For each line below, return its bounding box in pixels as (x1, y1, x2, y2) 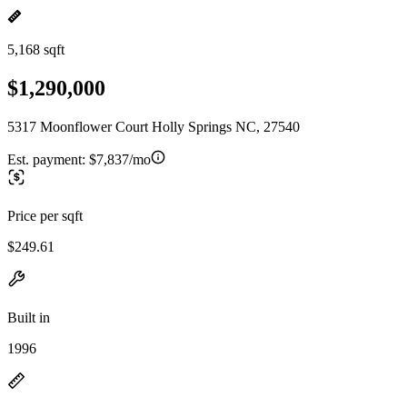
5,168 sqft (7, 42, 65, 57)
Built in (7, 309, 50, 325)
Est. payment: (7, 151, 89, 167)
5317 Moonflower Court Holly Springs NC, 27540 (7, 118, 300, 134)
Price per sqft (7, 207, 83, 223)
